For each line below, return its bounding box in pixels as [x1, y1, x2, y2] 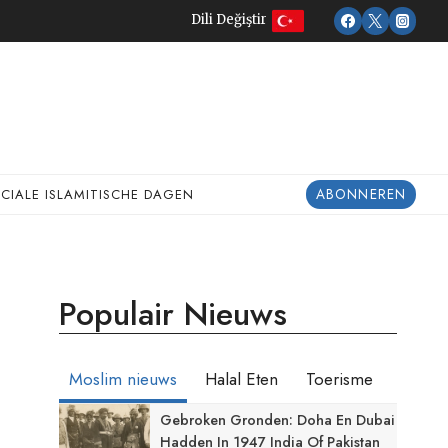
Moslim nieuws [69, 366, 178, 391]
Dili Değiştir [191, 11, 268, 28]
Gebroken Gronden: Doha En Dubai [160, 409, 396, 430]
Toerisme [306, 366, 374, 391]
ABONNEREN [315, 184, 407, 205]
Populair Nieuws [59, 291, 288, 337]
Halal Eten [205, 366, 279, 391]
